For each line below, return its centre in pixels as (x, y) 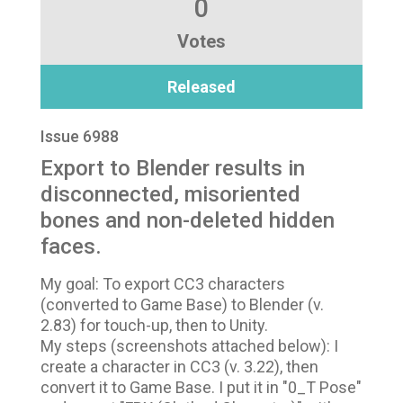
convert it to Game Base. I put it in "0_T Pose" (201, 388)
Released (201, 87)
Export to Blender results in (173, 169)
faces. (71, 247)
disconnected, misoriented (170, 195)
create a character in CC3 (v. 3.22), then (179, 367)
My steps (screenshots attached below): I (189, 346)
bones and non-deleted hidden (188, 221)
